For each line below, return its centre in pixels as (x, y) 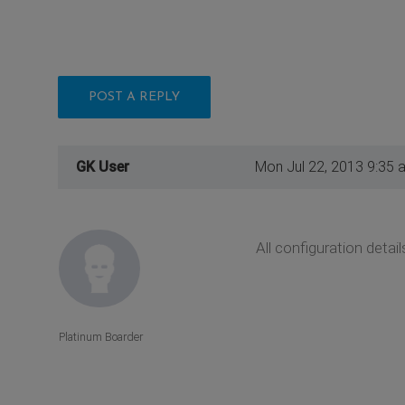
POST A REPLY (134, 97)
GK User (103, 166)
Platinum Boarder (101, 337)
